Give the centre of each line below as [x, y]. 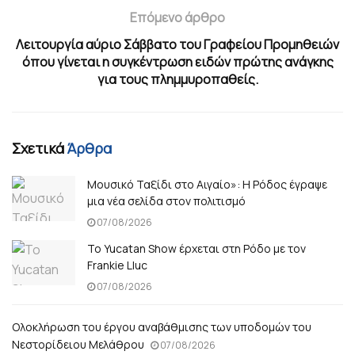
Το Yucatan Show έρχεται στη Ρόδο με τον [197, 249]
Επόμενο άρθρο [177, 18]
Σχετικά [40, 149]
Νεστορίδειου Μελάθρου [78, 345]
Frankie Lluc [117, 265]
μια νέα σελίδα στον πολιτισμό [166, 201]
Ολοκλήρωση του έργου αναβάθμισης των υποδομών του [162, 327]
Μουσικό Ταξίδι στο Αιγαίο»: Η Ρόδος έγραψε [207, 185]
